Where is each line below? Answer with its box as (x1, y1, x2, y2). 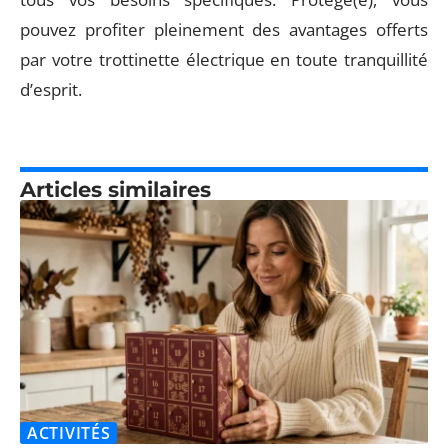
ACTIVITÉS (27, 422, 111, 445)
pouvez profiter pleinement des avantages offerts (20, 17, 428, 41)
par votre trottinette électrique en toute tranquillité (20, 47, 428, 71)
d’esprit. (20, 77, 82, 101)
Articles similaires (20, 176, 211, 202)
